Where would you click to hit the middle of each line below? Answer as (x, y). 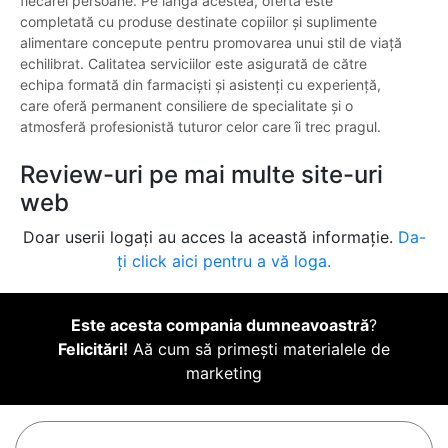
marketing (224, 373)
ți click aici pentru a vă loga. (224, 261)
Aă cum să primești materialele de (259, 349)
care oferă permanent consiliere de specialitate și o (186, 106)
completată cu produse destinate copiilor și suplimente (198, 22)
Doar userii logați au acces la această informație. (210, 237)
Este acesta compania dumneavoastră (220, 325)
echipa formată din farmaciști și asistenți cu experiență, (200, 85)
